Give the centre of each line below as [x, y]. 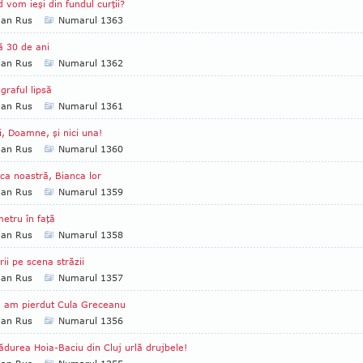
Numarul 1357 [91, 278]
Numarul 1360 [91, 149]
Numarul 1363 [91, 20]
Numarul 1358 [91, 235]
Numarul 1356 [91, 320]
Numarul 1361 [91, 106]
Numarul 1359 [91, 192]
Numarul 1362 [91, 63]
